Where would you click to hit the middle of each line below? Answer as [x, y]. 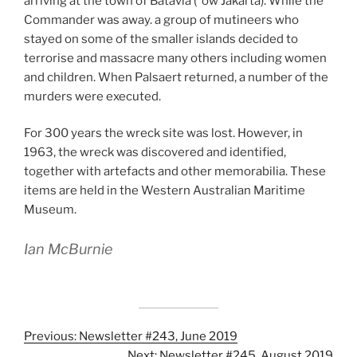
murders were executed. [92, 96]
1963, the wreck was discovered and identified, [155, 153]
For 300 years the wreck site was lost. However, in [163, 133]
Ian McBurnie [68, 249]
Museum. [50, 210]
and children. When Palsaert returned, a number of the [176, 77]
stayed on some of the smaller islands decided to [161, 39]
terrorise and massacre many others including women [175, 58]
